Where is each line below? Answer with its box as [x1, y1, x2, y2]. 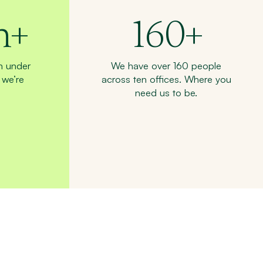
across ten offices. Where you [101, 73, 231, 86]
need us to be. [135, 86, 197, 99]
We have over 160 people [111, 59, 221, 72]
